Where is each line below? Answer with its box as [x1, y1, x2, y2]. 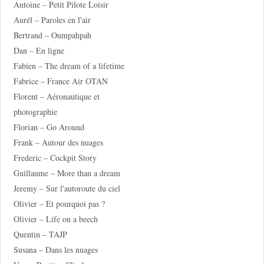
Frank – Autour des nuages [13, 136, 103, 148]
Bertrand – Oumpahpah [13, 29, 91, 41]
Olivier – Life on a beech [13, 213, 98, 225]
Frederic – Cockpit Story [13, 151, 97, 163]
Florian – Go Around [13, 121, 84, 133]
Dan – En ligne [13, 44, 64, 56]
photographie [13, 105, 57, 117]
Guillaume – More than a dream [13, 167, 120, 179]
